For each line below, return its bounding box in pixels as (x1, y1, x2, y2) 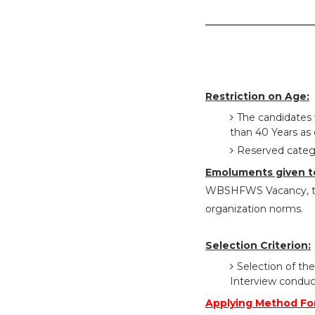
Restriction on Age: (205, 90, 309, 103)
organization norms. (205, 202, 303, 215)
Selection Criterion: (205, 239, 311, 252)
